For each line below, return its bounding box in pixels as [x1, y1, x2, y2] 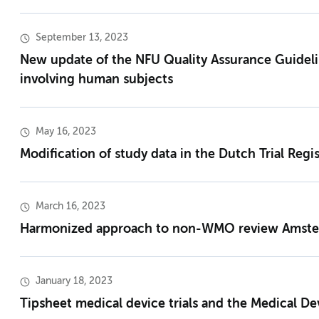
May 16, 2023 [36, 127, 96, 137]
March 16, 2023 [36, 202, 105, 212]
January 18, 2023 [36, 276, 113, 287]
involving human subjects [20, 73, 173, 87]
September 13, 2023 [36, 33, 128, 43]
